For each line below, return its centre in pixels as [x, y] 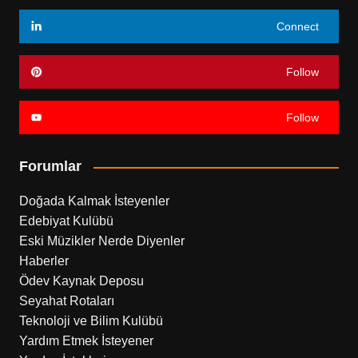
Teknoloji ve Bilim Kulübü [91, 321]
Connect [298, 26]
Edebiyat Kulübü [66, 221]
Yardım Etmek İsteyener [86, 341]
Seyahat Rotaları [66, 301]
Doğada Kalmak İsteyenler [94, 201]
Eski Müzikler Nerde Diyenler [101, 241]
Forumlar [50, 166]
